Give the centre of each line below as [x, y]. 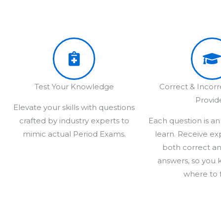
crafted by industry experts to [74, 120]
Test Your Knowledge [74, 86]
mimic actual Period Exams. [74, 134]
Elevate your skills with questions [74, 107]
